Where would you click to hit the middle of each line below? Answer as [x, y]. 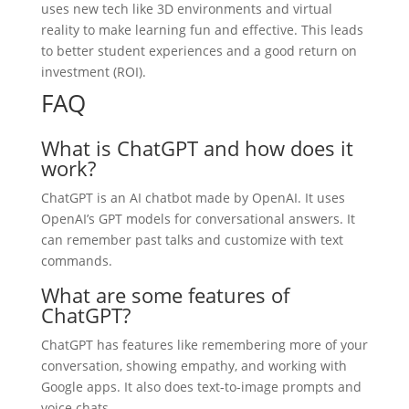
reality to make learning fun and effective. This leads [202, 29]
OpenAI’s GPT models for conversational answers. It [198, 218]
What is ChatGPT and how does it [197, 147]
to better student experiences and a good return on [199, 50]
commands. [76, 260]
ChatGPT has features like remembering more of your [204, 344]
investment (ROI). [93, 71]
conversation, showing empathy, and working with [194, 365]
